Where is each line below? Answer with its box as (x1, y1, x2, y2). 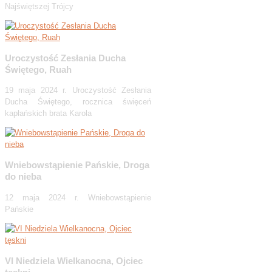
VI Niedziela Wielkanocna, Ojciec (5, 255, 143, 266)
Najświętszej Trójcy (5, 1, 73, 11)
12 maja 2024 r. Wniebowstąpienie (5, 192, 151, 202)
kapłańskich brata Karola (5, 109, 92, 118)
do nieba (5, 171, 41, 182)
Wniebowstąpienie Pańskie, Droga (5, 160, 149, 171)
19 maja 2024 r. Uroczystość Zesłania (5, 86, 151, 95)
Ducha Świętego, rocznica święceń (5, 97, 151, 107)
